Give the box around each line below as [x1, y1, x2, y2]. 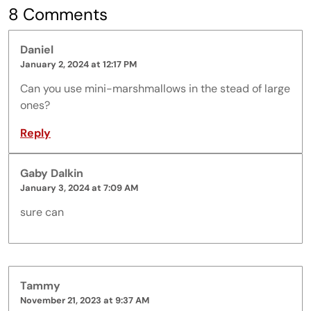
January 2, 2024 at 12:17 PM [20, 58, 137, 70]
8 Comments [8, 3, 108, 25]
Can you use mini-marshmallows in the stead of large [20, 81, 290, 96]
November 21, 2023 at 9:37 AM [20, 294, 149, 306]
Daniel [20, 42, 53, 57]
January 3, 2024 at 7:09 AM [20, 181, 138, 194]
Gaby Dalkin [20, 165, 83, 180]
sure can [20, 204, 64, 219]
